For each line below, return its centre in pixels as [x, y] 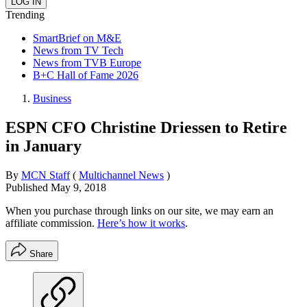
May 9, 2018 [78, 187]
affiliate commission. [51, 223]
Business [52, 98]
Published [28, 187]
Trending [25, 14]
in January [44, 146]
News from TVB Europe [87, 62]
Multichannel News [121, 175]
